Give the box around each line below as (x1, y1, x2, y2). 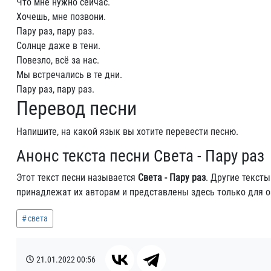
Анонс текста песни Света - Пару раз (16, 146, 264, 166)
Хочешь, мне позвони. (16, 11, 106, 22)
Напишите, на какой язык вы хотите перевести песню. (16, 126, 238, 137)
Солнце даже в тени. (16, 40, 100, 51)
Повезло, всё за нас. (16, 54, 99, 66)
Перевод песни (16, 97, 137, 120)
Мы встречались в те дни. (16, 69, 122, 80)
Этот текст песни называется (16, 172, 138, 183)
